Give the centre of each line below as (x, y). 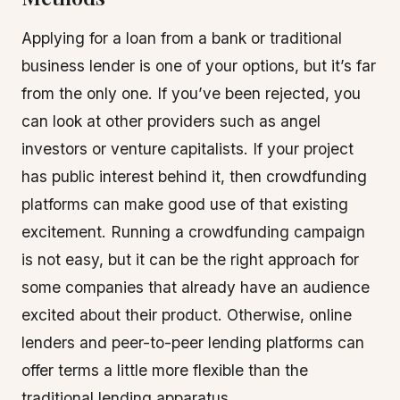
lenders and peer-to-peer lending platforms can (193, 342)
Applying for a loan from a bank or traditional (182, 38)
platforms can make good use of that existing (185, 204)
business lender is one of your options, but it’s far (199, 66)
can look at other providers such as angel (171, 121)
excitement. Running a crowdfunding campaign (193, 232)
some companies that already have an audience (196, 287)
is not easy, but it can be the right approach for (190, 259)
